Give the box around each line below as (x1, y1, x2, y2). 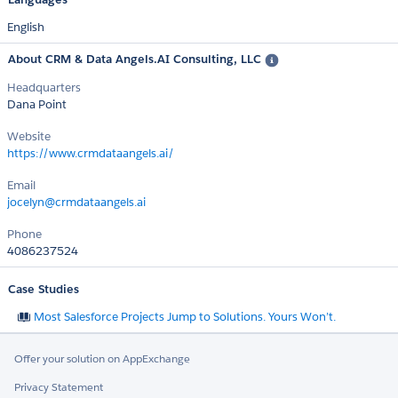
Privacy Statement (14, 378, 103, 394)
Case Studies (8, 281, 79, 297)
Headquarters (7, 79, 81, 95)
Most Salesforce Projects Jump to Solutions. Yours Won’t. (34, 308, 336, 324)
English (7, 20, 44, 36)
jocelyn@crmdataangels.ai (7, 194, 146, 210)
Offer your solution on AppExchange (14, 350, 190, 366)
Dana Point (7, 96, 67, 112)
